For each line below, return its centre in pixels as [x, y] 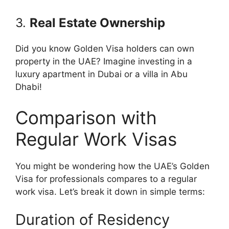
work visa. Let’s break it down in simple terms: [110, 191]
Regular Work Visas [96, 139]
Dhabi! [29, 87]
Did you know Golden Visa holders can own [105, 49]
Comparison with [86, 117]
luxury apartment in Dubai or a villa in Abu [101, 74]
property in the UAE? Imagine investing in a [104, 61]
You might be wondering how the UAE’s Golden [112, 166]
